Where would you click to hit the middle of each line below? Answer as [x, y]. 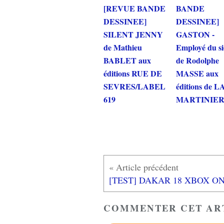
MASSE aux [197, 73]
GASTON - [195, 34]
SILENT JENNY [133, 34]
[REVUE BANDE [134, 8]
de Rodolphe [197, 60]
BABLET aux [127, 60]
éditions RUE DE [133, 73]
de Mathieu [123, 47]
